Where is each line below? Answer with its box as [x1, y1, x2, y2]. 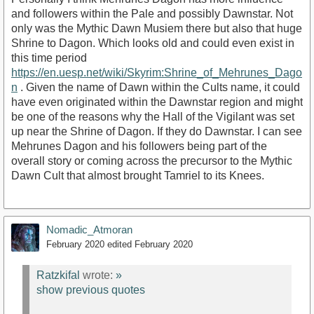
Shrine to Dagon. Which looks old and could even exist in [11, 36, 294, 49]
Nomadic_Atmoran [46, 223, 132, 235]
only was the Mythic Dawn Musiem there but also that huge [11, 22, 302, 34]
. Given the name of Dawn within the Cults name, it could [18, 81, 300, 93]
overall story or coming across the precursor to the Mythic [11, 154, 292, 167]
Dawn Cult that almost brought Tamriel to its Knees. [11, 169, 264, 182]
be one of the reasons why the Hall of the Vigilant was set [11, 110, 294, 123]
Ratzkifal [36, 269, 80, 282]
